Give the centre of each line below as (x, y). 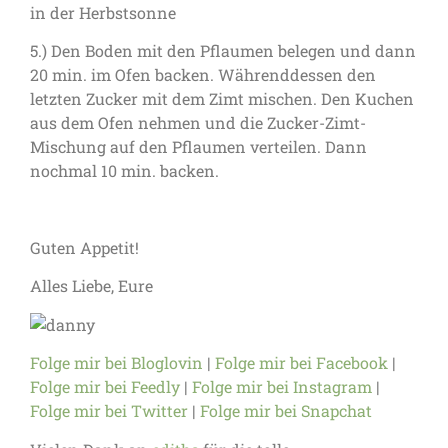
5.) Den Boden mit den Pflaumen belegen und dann (223, 51)
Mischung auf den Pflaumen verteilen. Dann (198, 147)
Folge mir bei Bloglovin (116, 363)
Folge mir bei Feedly (105, 387)
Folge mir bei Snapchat (286, 411)
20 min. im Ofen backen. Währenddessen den (203, 75)
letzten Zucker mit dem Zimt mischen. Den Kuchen (222, 99)
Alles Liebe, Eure (91, 286)
